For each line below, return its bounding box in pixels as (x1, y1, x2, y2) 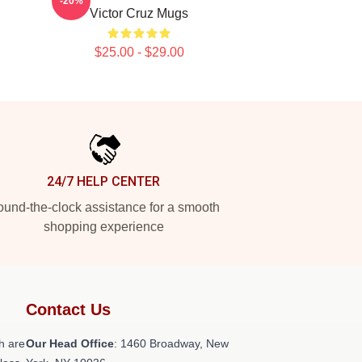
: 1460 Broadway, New (114, 337, 229, 350)
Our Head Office (26, 337, 114, 350)
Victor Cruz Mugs (90, 6, 188, 20)
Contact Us (26, 301, 111, 318)
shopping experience (43, 220, 164, 234)
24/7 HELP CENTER (47, 174, 160, 189)
